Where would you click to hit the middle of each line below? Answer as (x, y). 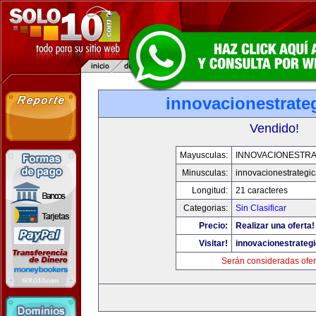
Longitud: (210, 190)
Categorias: (206, 208)
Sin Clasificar (261, 208)
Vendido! (274, 128)
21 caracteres (262, 190)
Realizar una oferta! (275, 226)
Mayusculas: (204, 155)
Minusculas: (205, 173)
